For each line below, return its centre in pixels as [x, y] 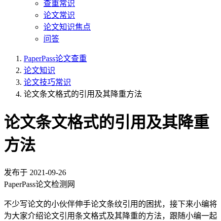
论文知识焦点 [67, 27]
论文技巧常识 [47, 82]
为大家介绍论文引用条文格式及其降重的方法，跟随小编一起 [110, 216]
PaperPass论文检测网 [39, 184]
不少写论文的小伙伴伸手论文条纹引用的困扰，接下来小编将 [110, 204]
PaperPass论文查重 [55, 58]
